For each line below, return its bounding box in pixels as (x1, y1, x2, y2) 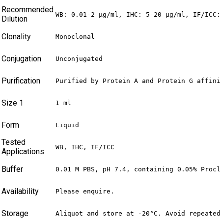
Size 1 (1, 98, 24, 108)
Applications (1, 147, 44, 157)
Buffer (1, 165, 23, 174)
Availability (1, 187, 39, 196)
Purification (1, 76, 40, 86)
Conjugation (1, 54, 41, 64)
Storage (1, 209, 28, 219)
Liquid (55, 121, 79, 129)
